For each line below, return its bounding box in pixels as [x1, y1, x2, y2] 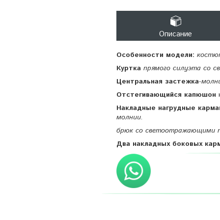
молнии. [116, 112, 143, 122]
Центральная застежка [116, 76, 199, 86]
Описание [159, 28, 192, 39]
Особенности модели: [116, 50, 194, 60]
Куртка [116, 63, 141, 73]
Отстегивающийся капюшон [116, 89, 216, 100]
